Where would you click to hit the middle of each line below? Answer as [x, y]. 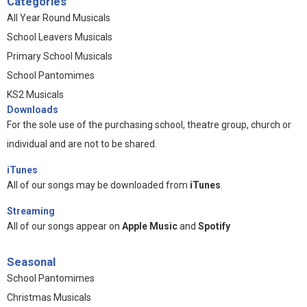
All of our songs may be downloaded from [97, 185]
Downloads [33, 110]
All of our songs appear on [64, 226]
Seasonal [31, 262]
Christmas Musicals [49, 297]
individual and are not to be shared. [82, 144]
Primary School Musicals [60, 56]
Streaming [31, 211]
